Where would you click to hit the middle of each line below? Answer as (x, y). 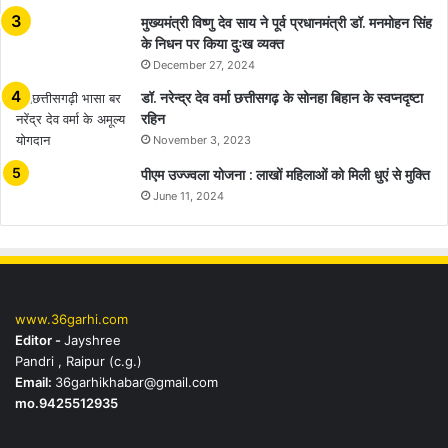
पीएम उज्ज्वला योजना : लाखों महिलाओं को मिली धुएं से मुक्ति (285, 175)
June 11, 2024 (188, 196)
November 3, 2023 (202, 140)
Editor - (39, 340)
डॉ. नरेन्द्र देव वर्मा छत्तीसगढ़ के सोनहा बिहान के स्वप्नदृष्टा (282, 98)
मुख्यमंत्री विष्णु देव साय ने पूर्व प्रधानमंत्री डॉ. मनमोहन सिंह (286, 23)
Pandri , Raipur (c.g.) (78, 361)
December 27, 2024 (204, 65)
